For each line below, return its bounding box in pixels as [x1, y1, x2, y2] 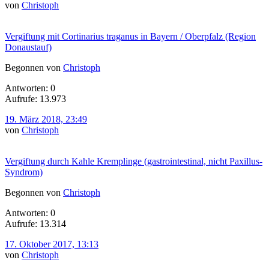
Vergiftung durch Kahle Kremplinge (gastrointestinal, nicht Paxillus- [5, 156, 262, 166]
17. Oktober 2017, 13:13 [5, 238, 98, 249]
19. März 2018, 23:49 [5, 113, 87, 124]
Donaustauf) [5, 41, 52, 52]
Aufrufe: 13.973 [5, 93, 66, 104]
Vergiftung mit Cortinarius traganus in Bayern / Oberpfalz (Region [5, 31, 256, 41]
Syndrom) [5, 166, 43, 177]
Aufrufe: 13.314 [5, 218, 66, 229]
